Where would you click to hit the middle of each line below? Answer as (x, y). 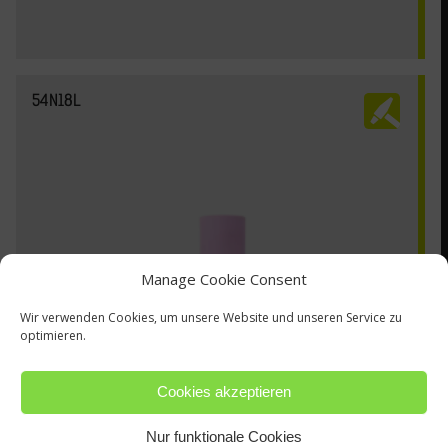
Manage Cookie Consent (224, 278)
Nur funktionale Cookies (224, 436)
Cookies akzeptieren (224, 391)
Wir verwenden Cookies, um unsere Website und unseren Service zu (211, 317)
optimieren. (53, 335)
